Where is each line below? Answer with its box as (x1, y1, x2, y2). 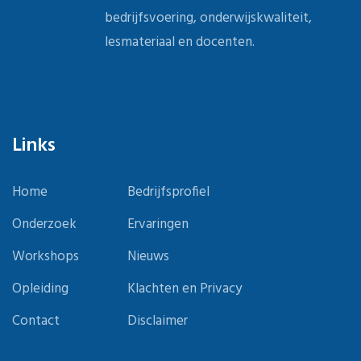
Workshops (12, 246, 79, 268)
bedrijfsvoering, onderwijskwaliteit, (105, 7, 312, 29)
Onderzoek (12, 214, 77, 235)
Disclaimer (127, 310, 188, 332)
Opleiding (12, 278, 68, 300)
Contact (12, 310, 60, 332)
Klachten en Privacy (127, 278, 242, 300)
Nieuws (127, 246, 169, 268)
